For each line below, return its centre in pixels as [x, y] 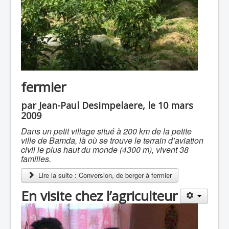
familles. [36, 158]
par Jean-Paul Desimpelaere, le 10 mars [107, 105]
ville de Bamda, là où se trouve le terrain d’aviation [112, 140]
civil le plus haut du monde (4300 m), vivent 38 [105, 149]
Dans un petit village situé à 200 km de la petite [106, 131]
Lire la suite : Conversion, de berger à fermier [104, 175]
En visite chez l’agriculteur [99, 196]
